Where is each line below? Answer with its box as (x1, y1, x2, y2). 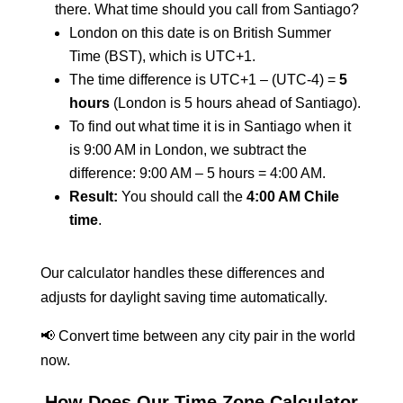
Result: (68, 189, 118, 204)
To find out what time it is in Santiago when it (68, 119, 351, 134)
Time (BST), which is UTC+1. (68, 49, 255, 64)
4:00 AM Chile (246, 189, 339, 204)
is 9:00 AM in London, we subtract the (68, 142, 307, 157)
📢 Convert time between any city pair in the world (40, 328, 355, 344)
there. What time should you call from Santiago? (54, 2, 359, 17)
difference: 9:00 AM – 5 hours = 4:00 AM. (68, 166, 326, 181)
